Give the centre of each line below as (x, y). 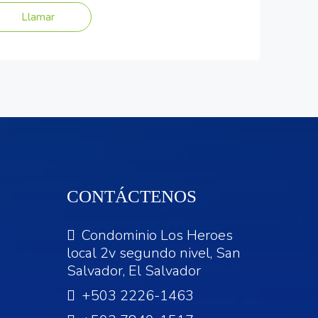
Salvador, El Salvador (133, 271)
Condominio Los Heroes (155, 235)
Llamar (38, 17)
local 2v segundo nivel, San (153, 253)
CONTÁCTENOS (131, 196)
